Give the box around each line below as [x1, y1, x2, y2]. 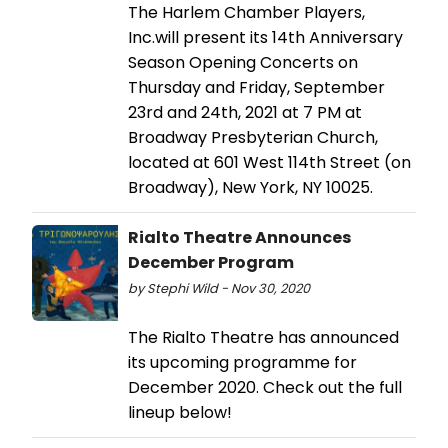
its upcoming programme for [128, 351, 357, 375]
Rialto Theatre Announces [128, 226, 351, 250]
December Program [128, 251, 294, 275]
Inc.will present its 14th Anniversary [128, 26, 403, 50]
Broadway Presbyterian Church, [128, 126, 378, 150]
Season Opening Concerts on [128, 51, 358, 75]
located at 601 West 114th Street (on [128, 151, 411, 175]
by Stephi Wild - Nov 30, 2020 [128, 280, 310, 298]
